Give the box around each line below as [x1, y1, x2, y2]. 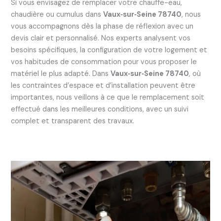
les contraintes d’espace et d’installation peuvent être [10, 81, 195, 91]
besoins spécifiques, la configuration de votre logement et [10, 45, 207, 55]
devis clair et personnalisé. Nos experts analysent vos [10, 34, 190, 43]
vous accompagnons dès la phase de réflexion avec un [10, 22, 193, 32]
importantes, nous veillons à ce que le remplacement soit [10, 93, 204, 103]
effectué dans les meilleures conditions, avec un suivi [10, 105, 188, 114]
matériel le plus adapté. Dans [10, 69, 110, 79]
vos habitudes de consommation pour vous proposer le [10, 57, 197, 67]
